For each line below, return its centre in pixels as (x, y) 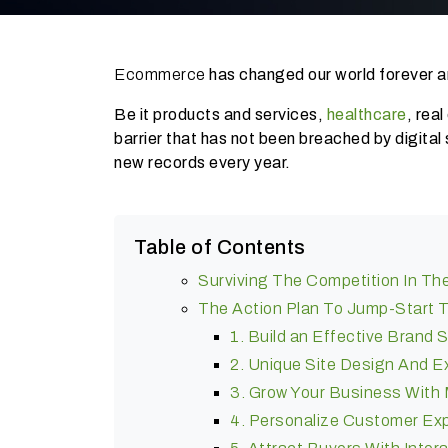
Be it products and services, (220, 114)
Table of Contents (220, 246)
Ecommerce (160, 74)
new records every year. (204, 162)
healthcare (366, 114)
